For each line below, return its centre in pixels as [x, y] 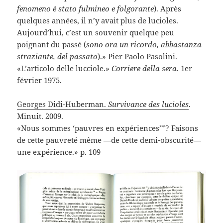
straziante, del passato [57, 56]
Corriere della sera [144, 68]
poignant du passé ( [52, 45]
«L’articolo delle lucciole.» [64, 68]
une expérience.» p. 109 [59, 152]
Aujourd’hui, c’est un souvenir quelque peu [96, 33]
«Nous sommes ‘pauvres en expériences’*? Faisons [108, 128]
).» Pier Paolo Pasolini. [138, 56]
